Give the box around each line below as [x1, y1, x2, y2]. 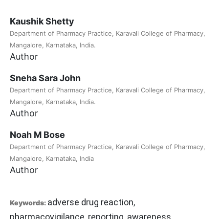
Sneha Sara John [10, 73, 81, 84]
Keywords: [10, 198, 47, 207]
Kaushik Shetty [10, 16, 74, 27]
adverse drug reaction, [47, 197, 135, 208]
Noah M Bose [10, 130, 65, 140]
